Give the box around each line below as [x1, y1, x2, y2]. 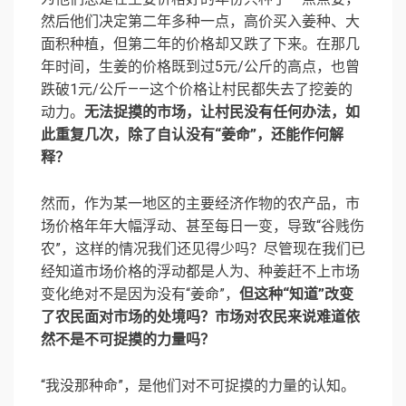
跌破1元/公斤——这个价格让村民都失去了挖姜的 [41, 81, 353, 99]
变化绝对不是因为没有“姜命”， [41, 285, 239, 304]
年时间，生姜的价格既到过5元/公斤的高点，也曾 [41, 58, 360, 76]
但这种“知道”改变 [239, 285, 353, 304]
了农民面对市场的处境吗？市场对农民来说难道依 [41, 308, 360, 326]
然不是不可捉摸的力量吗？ [41, 331, 215, 349]
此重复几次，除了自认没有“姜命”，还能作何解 [41, 126, 343, 144]
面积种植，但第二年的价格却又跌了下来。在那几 [41, 35, 360, 53]
